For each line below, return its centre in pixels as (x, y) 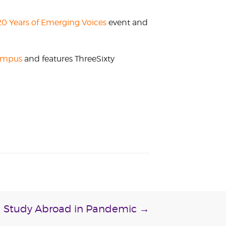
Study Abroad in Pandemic (71, 209)
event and (127, 22)
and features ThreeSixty (68, 59)
